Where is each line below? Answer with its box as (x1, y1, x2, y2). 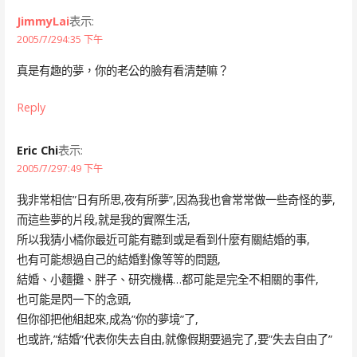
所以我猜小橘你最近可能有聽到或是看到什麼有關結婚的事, (16, 231, 310, 247)
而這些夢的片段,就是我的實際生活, (16, 211, 190, 227)
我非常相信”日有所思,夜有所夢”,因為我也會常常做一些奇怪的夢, (16, 191, 335, 207)
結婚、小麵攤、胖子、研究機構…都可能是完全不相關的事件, (16, 271, 319, 287)
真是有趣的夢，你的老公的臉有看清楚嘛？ (16, 62, 229, 78)
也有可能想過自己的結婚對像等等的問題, (16, 251, 221, 267)
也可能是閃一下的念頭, (16, 291, 131, 307)
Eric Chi (16, 143, 58, 159)
